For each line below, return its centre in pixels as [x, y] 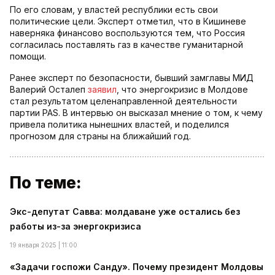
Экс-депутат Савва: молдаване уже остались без [125, 212]
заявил [102, 90]
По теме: [46, 183]
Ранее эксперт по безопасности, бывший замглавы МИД [132, 78]
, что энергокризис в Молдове [182, 90]
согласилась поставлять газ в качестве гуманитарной [126, 45]
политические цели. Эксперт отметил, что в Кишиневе [128, 21]
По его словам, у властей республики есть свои [114, 10]
